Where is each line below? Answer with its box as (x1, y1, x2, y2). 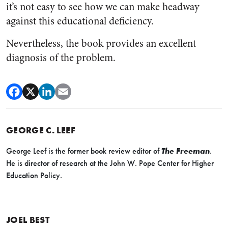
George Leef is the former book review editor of (6, 146, 161, 156)
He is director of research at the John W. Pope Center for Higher (6, 158, 214, 168)
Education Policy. (6, 170, 62, 180)
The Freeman (161, 146, 210, 156)
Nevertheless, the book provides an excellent (6, 36, 196, 51)
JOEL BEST (6, 214, 50, 225)
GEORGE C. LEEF (6, 124, 75, 136)
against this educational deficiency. (6, 14, 154, 28)
